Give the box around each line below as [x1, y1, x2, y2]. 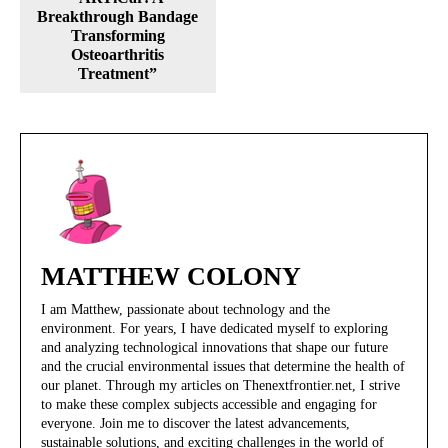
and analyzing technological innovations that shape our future [41, 340, 388, 356]
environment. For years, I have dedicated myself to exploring [41, 321, 388, 337]
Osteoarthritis [71, 46, 165, 64]
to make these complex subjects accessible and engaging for [41, 397, 377, 413]
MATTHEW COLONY [41, 262, 301, 292]
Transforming [70, 27, 165, 45]
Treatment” [78, 65, 158, 83]
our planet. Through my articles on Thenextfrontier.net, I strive [41, 378, 400, 394]
